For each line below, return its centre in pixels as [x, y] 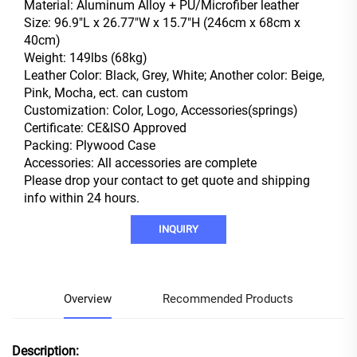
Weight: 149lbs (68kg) [86, 58]
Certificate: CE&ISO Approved [105, 128]
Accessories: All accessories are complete [140, 163]
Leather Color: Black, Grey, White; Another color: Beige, [174, 76]
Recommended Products [228, 299]
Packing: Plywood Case [90, 146]
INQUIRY [178, 229]
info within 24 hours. [82, 198]
